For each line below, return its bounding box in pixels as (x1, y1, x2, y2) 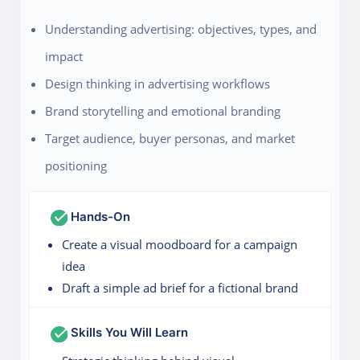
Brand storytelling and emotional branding (45, 102, 281, 119)
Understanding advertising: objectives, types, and (45, 20, 317, 37)
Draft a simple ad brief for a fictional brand (62, 280, 299, 297)
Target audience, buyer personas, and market (45, 129, 296, 146)
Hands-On (67, 208, 130, 224)
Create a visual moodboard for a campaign (62, 236, 298, 253)
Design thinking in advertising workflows (45, 75, 271, 92)
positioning (45, 157, 108, 174)
